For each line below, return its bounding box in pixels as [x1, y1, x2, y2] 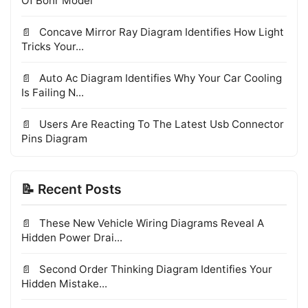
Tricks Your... [21, 40, 84, 54]
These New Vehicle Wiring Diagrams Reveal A [36, 217, 264, 230]
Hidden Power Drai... [21, 231, 122, 245]
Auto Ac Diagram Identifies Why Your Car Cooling [36, 71, 282, 85]
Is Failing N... [21, 86, 84, 100]
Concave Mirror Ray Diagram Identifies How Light [36, 25, 284, 39]
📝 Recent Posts [21, 181, 122, 198]
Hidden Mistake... [21, 277, 107, 291]
